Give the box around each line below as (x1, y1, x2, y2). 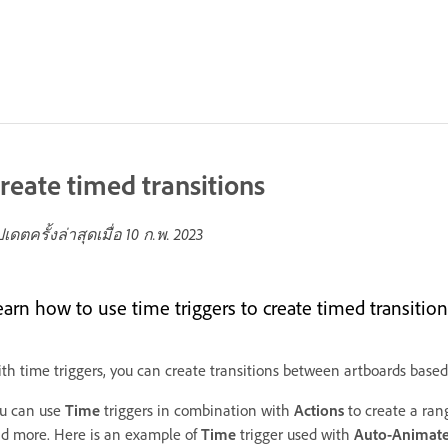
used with (287, 425, 354, 444)
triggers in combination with (100, 401, 294, 420)
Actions (294, 401, 344, 420)
